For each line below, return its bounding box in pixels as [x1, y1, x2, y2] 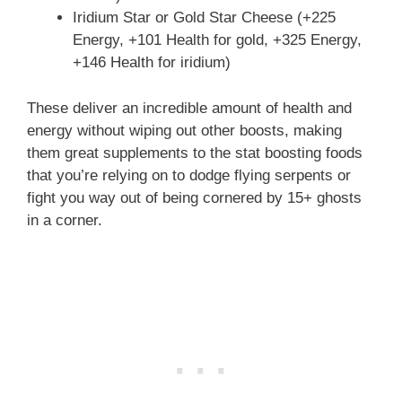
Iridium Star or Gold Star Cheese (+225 [73, 9, 336, 27]
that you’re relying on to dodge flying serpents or [27, 166, 351, 184]
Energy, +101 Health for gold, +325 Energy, [73, 31, 362, 49]
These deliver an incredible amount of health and [27, 99, 352, 117]
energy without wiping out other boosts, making [27, 121, 342, 139]
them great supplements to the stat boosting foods [27, 144, 363, 162]
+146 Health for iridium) [73, 54, 231, 72]
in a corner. [27, 211, 102, 229]
